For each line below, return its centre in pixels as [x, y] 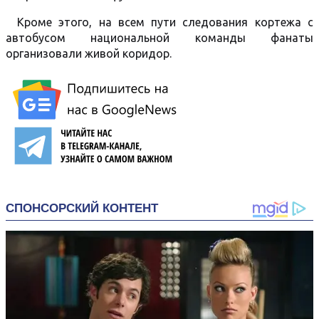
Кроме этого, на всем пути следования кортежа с [165, 22]
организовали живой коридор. [89, 53]
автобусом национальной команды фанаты [159, 38]
